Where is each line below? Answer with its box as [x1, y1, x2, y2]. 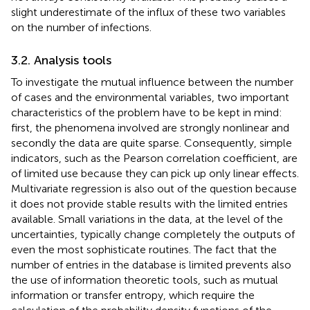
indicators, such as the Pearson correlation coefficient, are [11, 152, 298, 165]
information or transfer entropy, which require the [11, 289, 255, 302]
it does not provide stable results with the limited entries [11, 197, 288, 211]
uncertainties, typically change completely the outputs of [11, 228, 295, 241]
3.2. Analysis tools [11, 53, 111, 69]
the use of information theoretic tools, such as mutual [11, 273, 278, 287]
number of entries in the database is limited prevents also [11, 258, 291, 272]
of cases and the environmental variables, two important [11, 91, 289, 104]
